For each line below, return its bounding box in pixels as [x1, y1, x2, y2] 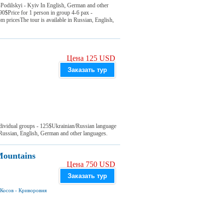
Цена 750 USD [67, 160, 115, 168]
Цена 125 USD [67, 54, 115, 62]
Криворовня [18, 187, 47, 193]
